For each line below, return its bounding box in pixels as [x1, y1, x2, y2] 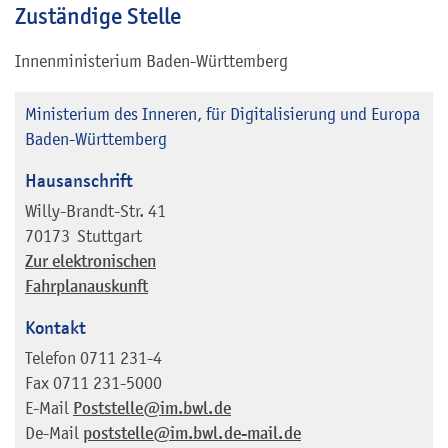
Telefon [25, 347, 76, 368]
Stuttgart [77, 225, 142, 246]
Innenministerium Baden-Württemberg [15, 51, 288, 72]
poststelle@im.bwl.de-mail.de [83, 422, 301, 444]
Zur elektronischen [25, 250, 156, 272]
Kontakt [25, 315, 86, 339]
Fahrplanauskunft [25, 275, 148, 297]
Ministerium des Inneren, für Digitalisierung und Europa [25, 104, 420, 125]
